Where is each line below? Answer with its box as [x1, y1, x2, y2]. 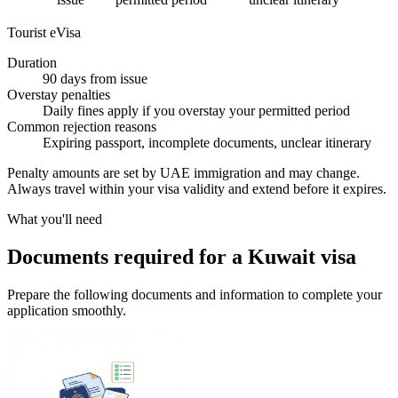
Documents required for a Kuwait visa [7, 244, 356, 268]
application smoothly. [7, 302, 126, 318]
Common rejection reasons [7, 118, 156, 134]
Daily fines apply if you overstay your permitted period [43, 102, 350, 118]
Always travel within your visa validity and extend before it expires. [7, 180, 386, 196]
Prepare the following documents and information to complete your [7, 286, 382, 302]
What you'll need [7, 211, 102, 227]
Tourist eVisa [7, 24, 81, 40]
